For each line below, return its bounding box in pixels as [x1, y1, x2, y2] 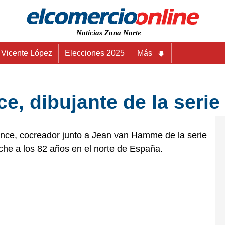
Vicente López [1, 49, 52, 57]
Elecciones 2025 [65, 49, 125, 57]
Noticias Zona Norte [76, 29, 141, 37]
